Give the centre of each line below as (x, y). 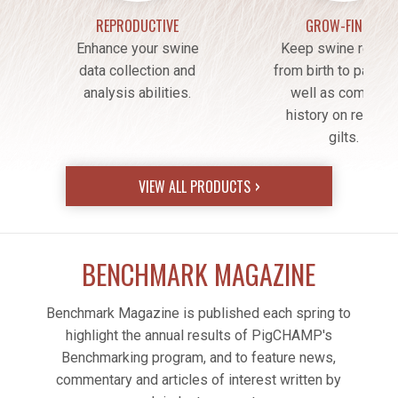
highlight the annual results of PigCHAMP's (199, 335)
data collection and (138, 71)
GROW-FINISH (344, 26)
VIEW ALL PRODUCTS (194, 187)
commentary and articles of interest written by (199, 380)
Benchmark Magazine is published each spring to (199, 313)
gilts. (343, 137)
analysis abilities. (138, 93)
